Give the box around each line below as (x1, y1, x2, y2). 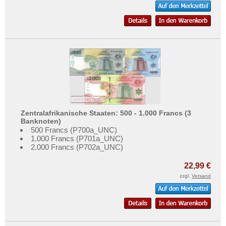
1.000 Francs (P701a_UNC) (31, 134, 123, 143)
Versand (192, 173, 211, 179)
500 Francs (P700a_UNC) (31, 126, 117, 135)
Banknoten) (21, 117, 62, 125)
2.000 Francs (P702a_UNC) (31, 143, 123, 152)
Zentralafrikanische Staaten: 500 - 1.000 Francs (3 (21, 108, 192, 117)
